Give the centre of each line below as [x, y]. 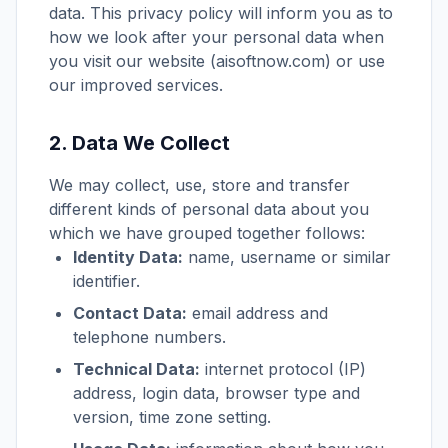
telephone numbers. [149, 337]
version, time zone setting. [172, 417]
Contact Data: [130, 313]
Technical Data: [136, 369]
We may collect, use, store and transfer [199, 185]
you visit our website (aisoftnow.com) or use [217, 61]
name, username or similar [287, 257]
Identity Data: [128, 257]
